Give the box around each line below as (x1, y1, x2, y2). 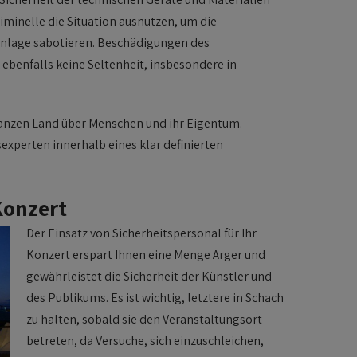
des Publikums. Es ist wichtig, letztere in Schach (26, 289, 284, 306)
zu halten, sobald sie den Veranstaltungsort (26, 311, 262, 328)
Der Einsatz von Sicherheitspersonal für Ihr (26, 225, 257, 241)
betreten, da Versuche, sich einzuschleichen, (26, 332, 264, 349)
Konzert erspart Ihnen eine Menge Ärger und (26, 246, 265, 263)
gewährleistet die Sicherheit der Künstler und (26, 268, 272, 284)
